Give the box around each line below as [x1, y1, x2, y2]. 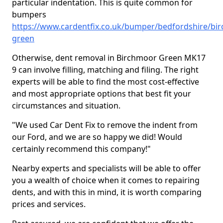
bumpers [12, 9, 46, 20]
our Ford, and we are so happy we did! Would [12, 131, 182, 142]
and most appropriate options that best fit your [12, 88, 191, 99]
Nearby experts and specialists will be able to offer [12, 163, 201, 174]
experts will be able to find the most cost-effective [12, 76, 199, 87]
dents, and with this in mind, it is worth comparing [12, 187, 202, 198]
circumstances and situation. [12, 100, 122, 111]
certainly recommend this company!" [12, 143, 151, 154]
